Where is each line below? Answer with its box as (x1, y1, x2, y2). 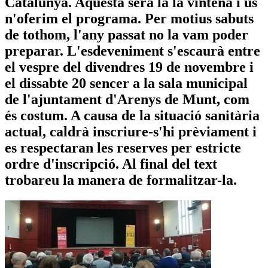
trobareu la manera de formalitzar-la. (5, 172, 237, 188)
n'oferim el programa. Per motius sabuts (5, 10, 254, 26)
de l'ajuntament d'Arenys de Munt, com (5, 91, 249, 107)
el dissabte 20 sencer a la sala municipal (5, 75, 248, 91)
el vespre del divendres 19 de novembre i (5, 59, 254, 75)
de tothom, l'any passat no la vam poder (5, 26, 248, 42)
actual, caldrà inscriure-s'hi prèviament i (5, 123, 257, 139)
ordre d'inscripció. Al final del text (5, 156, 217, 172)
